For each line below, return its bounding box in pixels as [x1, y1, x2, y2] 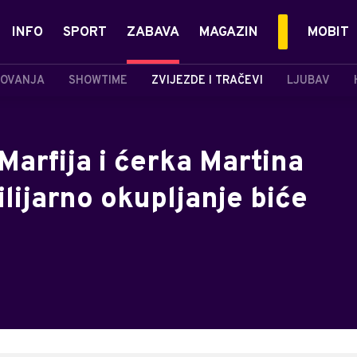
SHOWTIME [69, 73, 127, 88]
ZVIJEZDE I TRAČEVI [151, 73, 263, 88]
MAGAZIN [199, 24, 258, 41]
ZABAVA [127, 24, 179, 41]
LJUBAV [287, 73, 330, 88]
